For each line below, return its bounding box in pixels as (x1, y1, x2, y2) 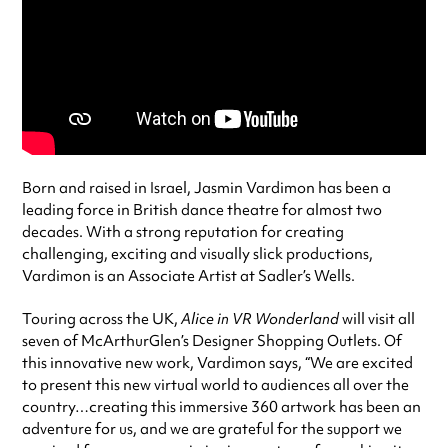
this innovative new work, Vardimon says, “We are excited (22, 352, 413, 373)
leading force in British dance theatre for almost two (22, 199, 382, 220)
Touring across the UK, (22, 308, 181, 329)
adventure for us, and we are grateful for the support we (22, 418, 402, 439)
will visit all (339, 308, 415, 329)
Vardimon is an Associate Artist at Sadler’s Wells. (22, 265, 355, 286)
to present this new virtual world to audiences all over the (22, 374, 409, 395)
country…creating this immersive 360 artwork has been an (22, 396, 421, 417)
